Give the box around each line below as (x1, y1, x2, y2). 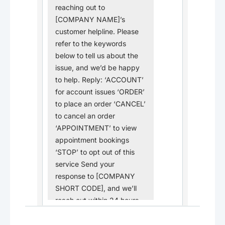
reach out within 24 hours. (55, 196, 141, 205)
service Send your (55, 160, 115, 169)
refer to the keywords (55, 39, 126, 48)
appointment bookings (55, 136, 129, 145)
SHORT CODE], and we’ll (55, 184, 137, 193)
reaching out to (55, 3, 105, 12)
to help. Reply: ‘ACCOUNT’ (55, 75, 144, 84)
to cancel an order (55, 111, 115, 121)
